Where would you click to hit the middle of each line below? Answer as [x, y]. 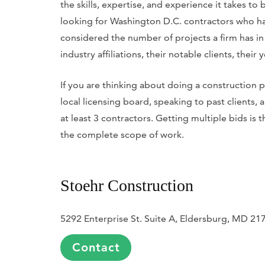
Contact [96, 248]
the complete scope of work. [122, 134]
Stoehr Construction [127, 186]
